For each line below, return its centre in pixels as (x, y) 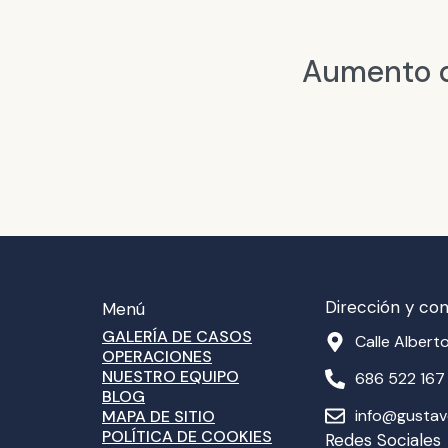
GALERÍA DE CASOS (176, 336)
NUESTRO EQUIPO (170, 376)
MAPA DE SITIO (158, 416)
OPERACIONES (156, 356)
